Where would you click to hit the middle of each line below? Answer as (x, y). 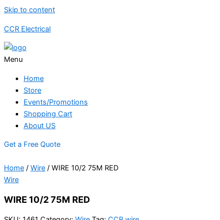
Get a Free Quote (32, 145)
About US (40, 125)
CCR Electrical (27, 29)
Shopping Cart (48, 114)
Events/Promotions (56, 102)
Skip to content (29, 10)
